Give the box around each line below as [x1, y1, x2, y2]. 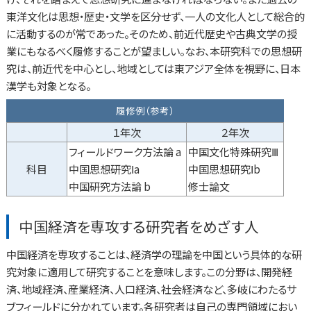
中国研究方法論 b [68, 179, 151, 194]
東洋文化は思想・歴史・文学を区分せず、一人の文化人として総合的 [6, 8, 305, 24]
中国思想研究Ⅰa [68, 162, 140, 177]
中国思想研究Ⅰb [187, 162, 260, 177]
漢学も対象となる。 [6, 77, 91, 93]
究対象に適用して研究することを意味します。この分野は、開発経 [6, 264, 292, 280]
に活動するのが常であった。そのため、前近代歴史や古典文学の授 [6, 25, 297, 41]
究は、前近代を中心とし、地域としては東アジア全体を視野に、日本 [6, 60, 301, 76]
